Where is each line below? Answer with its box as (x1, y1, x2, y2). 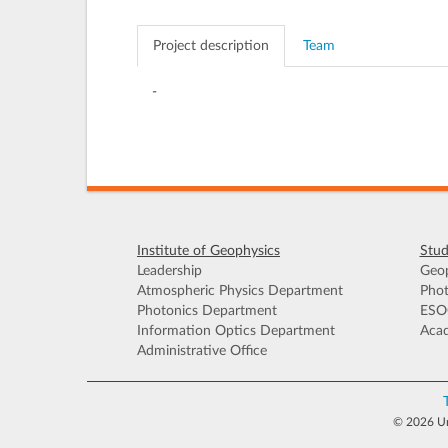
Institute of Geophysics (137, 244, 280, 258)
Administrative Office (137, 344, 267, 358)
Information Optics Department (137, 324, 335, 338)
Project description (153, 39, 269, 53)
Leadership (137, 264, 202, 278)
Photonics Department (137, 304, 277, 318)
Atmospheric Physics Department (137, 284, 343, 298)
